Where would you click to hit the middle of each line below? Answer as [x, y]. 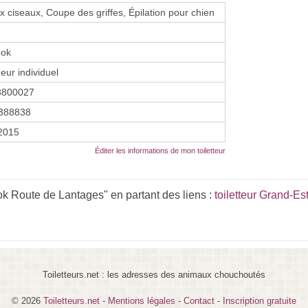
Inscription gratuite [260, 300]
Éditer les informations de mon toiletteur [160, 150]
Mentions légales [142, 300]
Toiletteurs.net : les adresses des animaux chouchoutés [154, 274]
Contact [199, 300]
